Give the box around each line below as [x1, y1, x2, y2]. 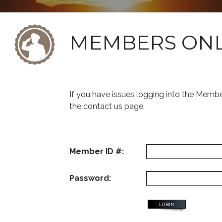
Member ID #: [69, 147, 124, 156]
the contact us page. [69, 102, 145, 111]
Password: [69, 173, 111, 183]
